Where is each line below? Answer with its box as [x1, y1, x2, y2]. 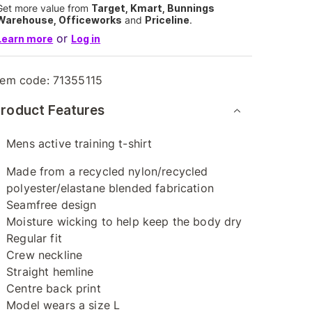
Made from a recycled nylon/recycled [6, 164, 208, 178]
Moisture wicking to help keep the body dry [6, 214, 242, 228]
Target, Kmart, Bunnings [91, 2, 215, 14]
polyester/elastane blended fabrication [6, 181, 214, 195]
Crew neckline [6, 248, 83, 262]
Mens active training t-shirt [6, 136, 153, 150]
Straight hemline [6, 265, 94, 279]
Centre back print [6, 281, 101, 295]
